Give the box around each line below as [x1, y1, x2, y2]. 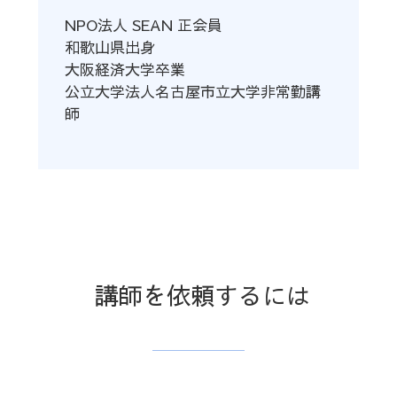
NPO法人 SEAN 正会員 [64, 14, 222, 36]
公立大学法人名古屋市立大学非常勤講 [64, 81, 321, 103]
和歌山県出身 [64, 36, 155, 58]
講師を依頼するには [95, 278, 311, 312]
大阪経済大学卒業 [64, 58, 185, 81]
